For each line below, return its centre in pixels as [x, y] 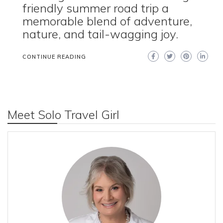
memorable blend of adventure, [107, 21]
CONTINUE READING [54, 56]
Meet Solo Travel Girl [63, 114]
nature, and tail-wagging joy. [100, 34]
